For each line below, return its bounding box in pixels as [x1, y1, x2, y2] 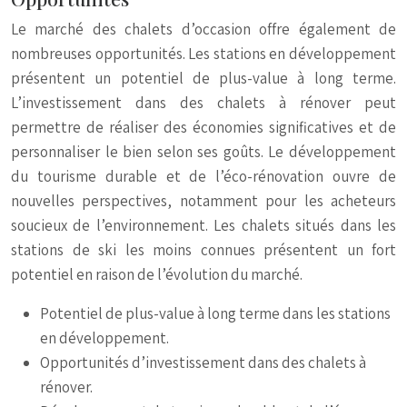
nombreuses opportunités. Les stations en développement [11, 44, 396, 64]
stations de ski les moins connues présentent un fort [11, 240, 396, 260]
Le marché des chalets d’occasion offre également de [11, 19, 396, 39]
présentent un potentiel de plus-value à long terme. [11, 68, 396, 88]
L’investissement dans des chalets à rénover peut [11, 93, 396, 113]
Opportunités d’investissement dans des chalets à [40, 352, 366, 372]
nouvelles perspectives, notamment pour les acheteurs [11, 191, 396, 211]
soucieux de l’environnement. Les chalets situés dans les [11, 215, 396, 235]
